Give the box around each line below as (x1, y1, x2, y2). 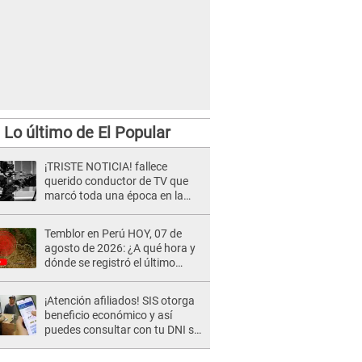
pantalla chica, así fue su (44, 204, 167, 217)
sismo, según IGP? (44, 271, 137, 284)
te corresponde (44, 338, 120, 351)
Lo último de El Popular (3, 123, 170, 142)
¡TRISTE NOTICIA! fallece (44, 160, 167, 173)
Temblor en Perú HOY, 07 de (44, 227, 182, 240)
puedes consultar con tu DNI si (44, 323, 196, 336)
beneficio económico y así (44, 309, 172, 322)
